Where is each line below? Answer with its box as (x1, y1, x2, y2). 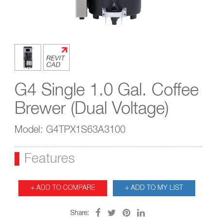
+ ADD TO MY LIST (124, 185, 183, 191)
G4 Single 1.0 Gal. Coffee (15, 82, 199, 99)
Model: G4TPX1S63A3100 (15, 125, 125, 135)
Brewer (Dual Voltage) (15, 101, 169, 118)
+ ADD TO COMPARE (30, 185, 95, 191)
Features (24, 152, 75, 166)
